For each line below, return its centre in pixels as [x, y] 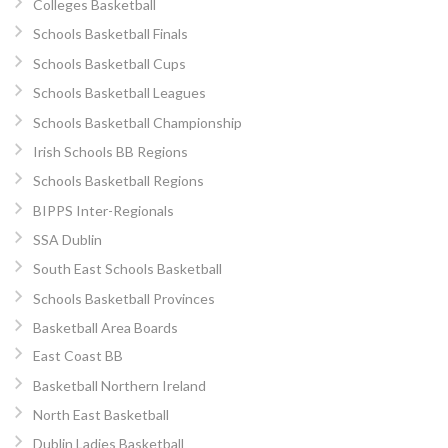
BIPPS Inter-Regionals [103, 210]
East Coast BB [77, 356]
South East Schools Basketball [127, 269]
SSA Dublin [67, 240]
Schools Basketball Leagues [119, 93]
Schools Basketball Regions [118, 181]
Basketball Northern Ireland [119, 385]
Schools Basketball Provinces [123, 298]
